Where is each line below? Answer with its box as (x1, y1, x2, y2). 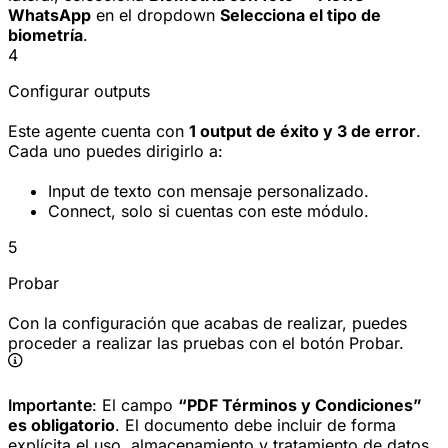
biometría (8, 24, 83, 45)
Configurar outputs (8, 80, 150, 101)
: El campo (92, 394, 178, 415)
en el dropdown (91, 4, 220, 25)
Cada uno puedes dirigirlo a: (8, 140, 223, 161)
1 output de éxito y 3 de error (189, 120, 416, 141)
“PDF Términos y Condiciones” (178, 394, 422, 415)
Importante (8, 394, 92, 415)
